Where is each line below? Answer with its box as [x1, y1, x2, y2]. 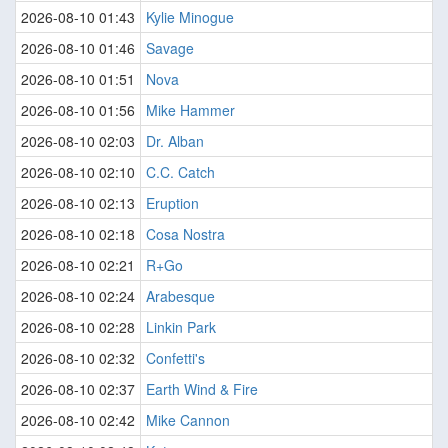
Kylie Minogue [146, 7, 234, 28]
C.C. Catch [146, 162, 215, 183]
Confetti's [146, 348, 205, 369]
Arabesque [146, 286, 215, 307]
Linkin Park [146, 317, 216, 338]
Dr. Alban [146, 131, 204, 152]
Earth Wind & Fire [146, 379, 258, 400]
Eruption [146, 193, 199, 214]
